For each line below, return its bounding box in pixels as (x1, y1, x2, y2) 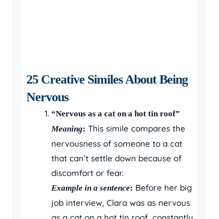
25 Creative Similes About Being (26, 72, 188, 87)
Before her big (133, 182, 192, 193)
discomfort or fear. (51, 167, 123, 178)
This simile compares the (86, 123, 185, 133)
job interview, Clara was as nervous (51, 197, 190, 208)
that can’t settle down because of (51, 153, 182, 163)
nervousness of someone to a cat (51, 138, 182, 149)
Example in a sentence (51, 183, 130, 193)
